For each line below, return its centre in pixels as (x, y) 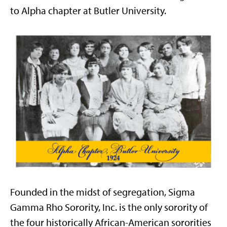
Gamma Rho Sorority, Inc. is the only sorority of (109, 207)
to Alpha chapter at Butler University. (88, 11)
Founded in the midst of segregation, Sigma (103, 192)
